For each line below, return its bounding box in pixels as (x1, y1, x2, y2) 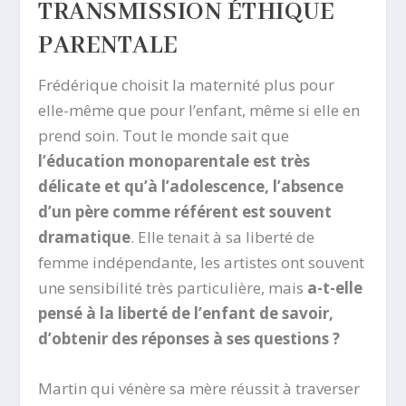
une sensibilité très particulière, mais (38, 276, 308, 298)
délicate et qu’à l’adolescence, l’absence (38, 175, 344, 197)
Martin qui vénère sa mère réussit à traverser (38, 377, 361, 399)
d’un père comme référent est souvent (38, 200, 333, 222)
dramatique (38, 226, 131, 247)
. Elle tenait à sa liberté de (130, 226, 315, 247)
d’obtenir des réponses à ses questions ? (38, 327, 341, 349)
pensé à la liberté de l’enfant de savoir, (38, 302, 334, 324)
